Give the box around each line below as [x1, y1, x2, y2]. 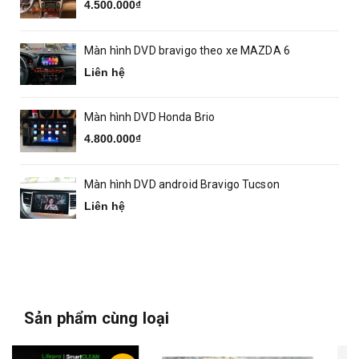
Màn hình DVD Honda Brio [84, 111, 216, 123]
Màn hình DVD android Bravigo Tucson [84, 177, 280, 191]
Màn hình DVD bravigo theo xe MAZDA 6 [84, 43, 291, 57]
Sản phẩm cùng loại [24, 309, 170, 328]
